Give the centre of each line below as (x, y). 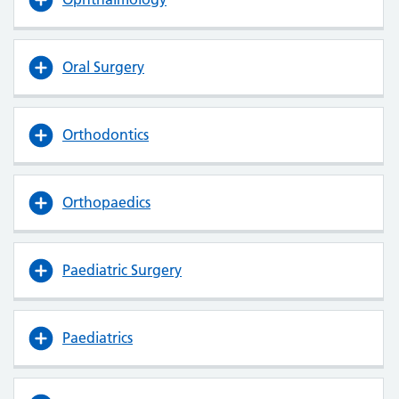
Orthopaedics (106, 202)
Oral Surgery (103, 67)
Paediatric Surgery (122, 270)
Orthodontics (106, 134)
